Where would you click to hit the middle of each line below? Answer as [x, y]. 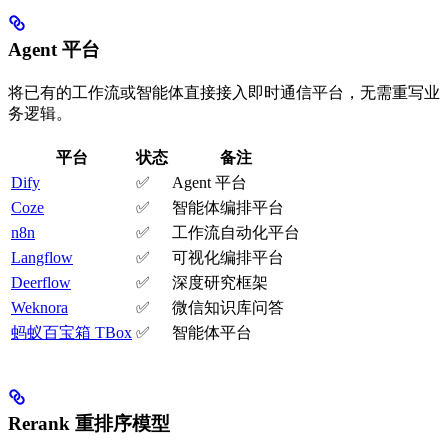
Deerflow [41, 283]
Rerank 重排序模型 [89, 423]
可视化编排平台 [228, 258]
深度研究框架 [220, 283]
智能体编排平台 [228, 208]
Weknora [39, 308]
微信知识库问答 [228, 308]
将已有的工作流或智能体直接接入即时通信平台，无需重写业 [224, 93]
